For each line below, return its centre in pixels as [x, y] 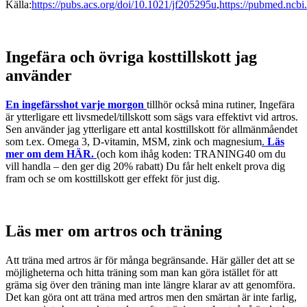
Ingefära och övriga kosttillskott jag [131, 57]
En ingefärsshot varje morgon [75, 104]
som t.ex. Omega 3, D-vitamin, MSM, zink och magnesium [134, 141]
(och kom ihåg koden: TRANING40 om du [191, 153]
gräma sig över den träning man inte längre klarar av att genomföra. [150, 284]
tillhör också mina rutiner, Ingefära [221, 104]
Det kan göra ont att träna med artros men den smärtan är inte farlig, [151, 297]
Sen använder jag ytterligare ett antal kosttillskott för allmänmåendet [151, 129]
